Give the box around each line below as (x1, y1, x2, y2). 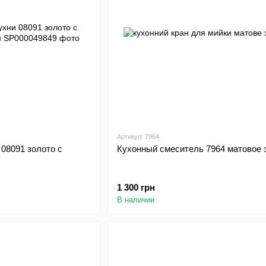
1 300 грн (116, 182, 155, 192)
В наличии (116, 195, 154, 204)
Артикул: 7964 (116, 133, 159, 140)
